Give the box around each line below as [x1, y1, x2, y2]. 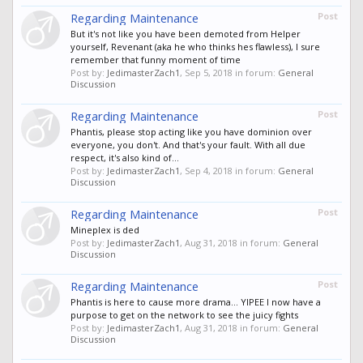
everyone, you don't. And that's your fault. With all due [70, 139, 305, 152]
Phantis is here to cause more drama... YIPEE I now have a [70, 296, 321, 309]
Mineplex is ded [70, 224, 139, 237]
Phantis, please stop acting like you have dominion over [70, 126, 312, 139]
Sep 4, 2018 [185, 164, 233, 177]
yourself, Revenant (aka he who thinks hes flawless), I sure [70, 41, 320, 53]
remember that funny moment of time [70, 53, 241, 66]
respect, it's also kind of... [70, 152, 179, 164]
